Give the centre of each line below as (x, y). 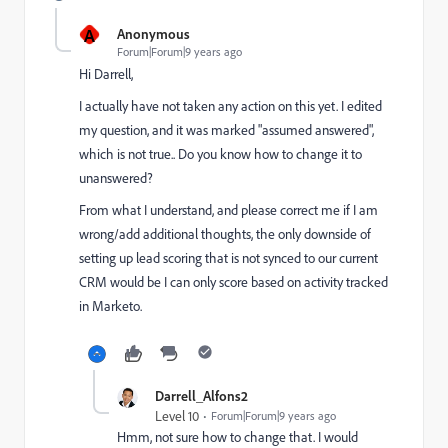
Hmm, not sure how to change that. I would (237, 437)
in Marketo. (110, 306)
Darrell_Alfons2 (201, 395)
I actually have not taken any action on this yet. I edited (230, 106)
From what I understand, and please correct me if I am (228, 210)
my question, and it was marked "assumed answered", (226, 130)
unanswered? (116, 178)
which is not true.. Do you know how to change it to (220, 154)
